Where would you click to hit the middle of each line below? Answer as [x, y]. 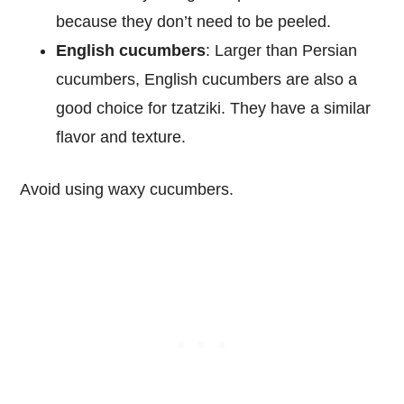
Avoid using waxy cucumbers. [129, 189]
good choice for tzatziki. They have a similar [214, 108]
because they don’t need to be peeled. [194, 21]
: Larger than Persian [282, 50]
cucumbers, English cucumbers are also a [207, 79]
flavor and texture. [121, 137]
